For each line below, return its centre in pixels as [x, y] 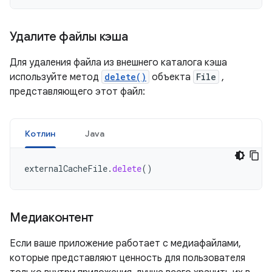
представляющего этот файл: [77, 92]
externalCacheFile [66, 168]
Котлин [40, 134]
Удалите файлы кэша [69, 37]
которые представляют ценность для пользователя [127, 258]
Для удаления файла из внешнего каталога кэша [118, 63]
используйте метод [56, 77]
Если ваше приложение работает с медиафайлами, [125, 243]
